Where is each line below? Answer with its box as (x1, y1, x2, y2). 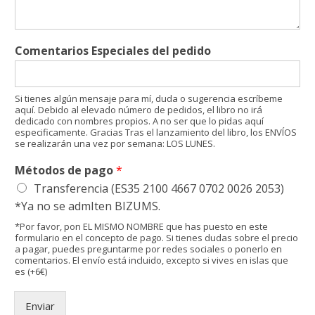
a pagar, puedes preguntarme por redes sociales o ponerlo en (15, 242, 282, 255)
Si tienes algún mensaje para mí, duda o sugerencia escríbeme (15, 91, 283, 105)
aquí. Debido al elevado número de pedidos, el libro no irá (15, 103, 262, 116)
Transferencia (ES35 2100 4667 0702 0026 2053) (34, 180, 284, 196)
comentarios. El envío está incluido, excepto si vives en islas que (15, 253, 288, 266)
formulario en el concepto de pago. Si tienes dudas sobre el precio (15, 231, 298, 244)
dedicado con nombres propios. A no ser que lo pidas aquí (15, 114, 264, 127)
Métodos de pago (15, 162, 116, 178)
